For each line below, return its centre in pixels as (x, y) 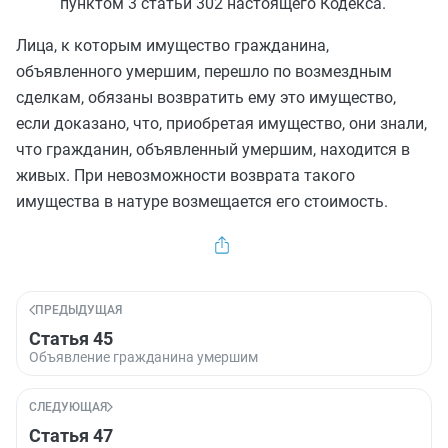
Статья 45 (71, 338)
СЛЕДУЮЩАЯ (68, 407)
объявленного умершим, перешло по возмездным (204, 71)
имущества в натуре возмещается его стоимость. (202, 201)
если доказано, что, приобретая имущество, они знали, (221, 123)
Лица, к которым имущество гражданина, (172, 45)
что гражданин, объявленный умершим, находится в (213, 149)
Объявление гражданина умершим (143, 357)
